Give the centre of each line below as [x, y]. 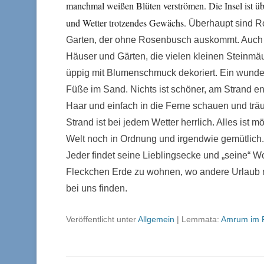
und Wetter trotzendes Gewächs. [126, 22]
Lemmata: [201, 219]
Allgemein [156, 219]
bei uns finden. [97, 188]
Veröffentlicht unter [102, 219]
